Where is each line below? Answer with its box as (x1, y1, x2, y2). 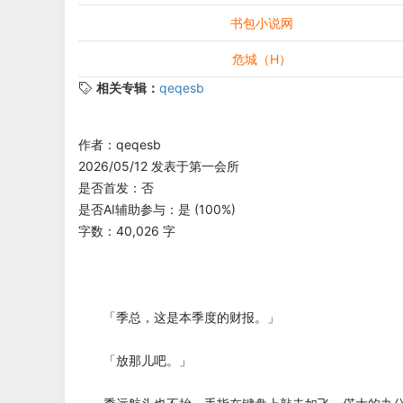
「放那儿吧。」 (78, 353, 192, 368)
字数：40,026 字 (78, 223, 175, 238)
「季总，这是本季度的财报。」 (78, 309, 280, 325)
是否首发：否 (78, 180, 154, 195)
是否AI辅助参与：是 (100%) (78, 201, 236, 217)
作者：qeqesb (78, 137, 161, 152)
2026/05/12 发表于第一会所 (78, 158, 239, 174)
